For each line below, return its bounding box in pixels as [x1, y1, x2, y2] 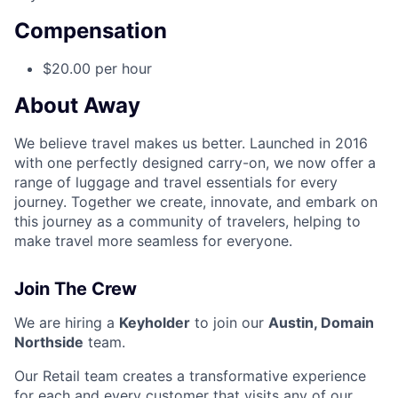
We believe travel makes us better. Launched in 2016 [14, 133, 368, 152]
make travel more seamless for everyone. [14, 231, 292, 250]
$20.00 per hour [43, 60, 152, 78]
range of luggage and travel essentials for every [14, 172, 338, 191]
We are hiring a [14, 313, 119, 331]
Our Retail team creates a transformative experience [14, 366, 366, 385]
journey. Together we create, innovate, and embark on [14, 192, 378, 211]
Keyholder [119, 313, 190, 331]
